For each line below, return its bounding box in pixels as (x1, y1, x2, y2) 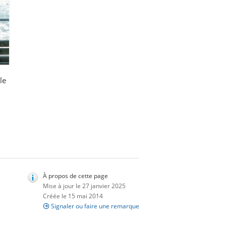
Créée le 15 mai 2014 (43, 191, 103, 200)
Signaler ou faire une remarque (51, 201, 139, 210)
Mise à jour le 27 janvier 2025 (43, 181, 126, 190)
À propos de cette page (43, 171, 108, 180)
